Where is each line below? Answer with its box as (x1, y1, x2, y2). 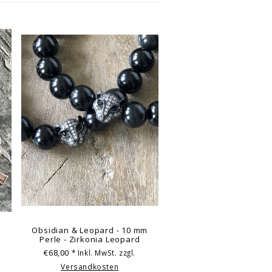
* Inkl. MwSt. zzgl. (71, 247, 136, 257)
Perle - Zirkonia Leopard (39, 234, 140, 245)
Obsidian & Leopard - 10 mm (32, 225, 148, 236)
